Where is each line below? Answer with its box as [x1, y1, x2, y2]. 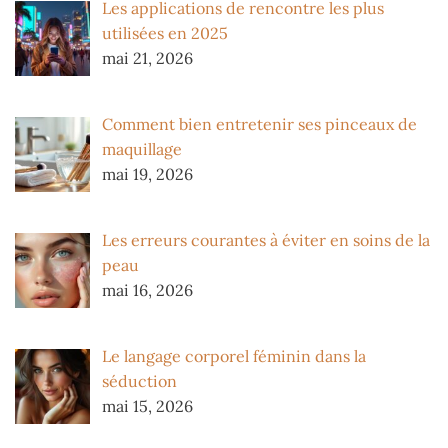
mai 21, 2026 [102, 48, 193, 69]
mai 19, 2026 [102, 164, 193, 185]
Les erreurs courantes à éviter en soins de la [102, 229, 430, 250]
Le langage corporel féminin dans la [102, 345, 366, 366]
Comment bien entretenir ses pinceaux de [102, 114, 417, 135]
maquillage [102, 139, 182, 160]
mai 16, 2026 [102, 279, 193, 300]
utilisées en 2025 [102, 23, 228, 44]
